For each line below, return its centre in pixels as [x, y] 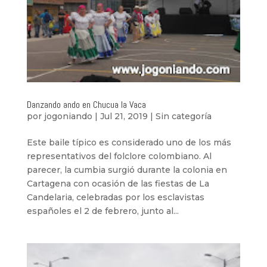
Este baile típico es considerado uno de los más [129, 143]
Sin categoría [183, 117]
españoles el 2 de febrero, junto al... [103, 211]
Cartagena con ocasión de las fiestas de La [118, 184]
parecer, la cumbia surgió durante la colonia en [127, 170]
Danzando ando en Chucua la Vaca [86, 105]
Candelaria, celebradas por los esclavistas [115, 198]
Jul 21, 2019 [124, 117]
